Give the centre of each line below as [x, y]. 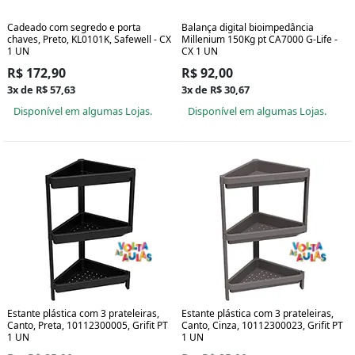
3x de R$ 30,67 [216, 90]
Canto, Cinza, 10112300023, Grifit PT [262, 326]
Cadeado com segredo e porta [74, 28]
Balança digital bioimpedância [248, 28]
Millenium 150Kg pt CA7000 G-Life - [260, 40]
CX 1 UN [200, 52]
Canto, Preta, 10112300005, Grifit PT [88, 326]
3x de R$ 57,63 [41, 90]
